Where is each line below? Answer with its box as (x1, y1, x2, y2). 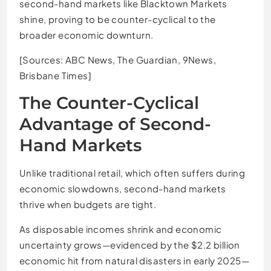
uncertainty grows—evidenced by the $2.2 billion (19, 239, 240, 251)
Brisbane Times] (19, 70, 92, 82)
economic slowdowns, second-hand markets (19, 183, 226, 195)
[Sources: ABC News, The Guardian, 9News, (19, 54, 216, 66)
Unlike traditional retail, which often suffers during (19, 167, 246, 179)
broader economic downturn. (19, 29, 154, 41)
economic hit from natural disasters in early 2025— (19, 255, 249, 267)
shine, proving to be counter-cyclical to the (19, 13, 216, 25)
